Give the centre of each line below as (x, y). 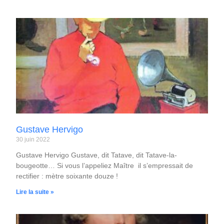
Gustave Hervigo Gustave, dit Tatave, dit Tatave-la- (97, 155)
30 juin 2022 (33, 140)
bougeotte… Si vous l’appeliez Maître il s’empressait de (105, 166)
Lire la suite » (35, 192)
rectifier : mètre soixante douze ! (67, 176)
